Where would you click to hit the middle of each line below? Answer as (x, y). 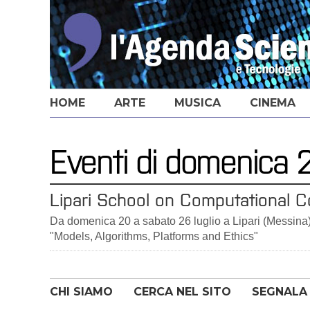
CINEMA (273, 103)
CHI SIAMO (81, 292)
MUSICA (198, 103)
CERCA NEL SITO (182, 292)
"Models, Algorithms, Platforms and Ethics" (154, 236)
